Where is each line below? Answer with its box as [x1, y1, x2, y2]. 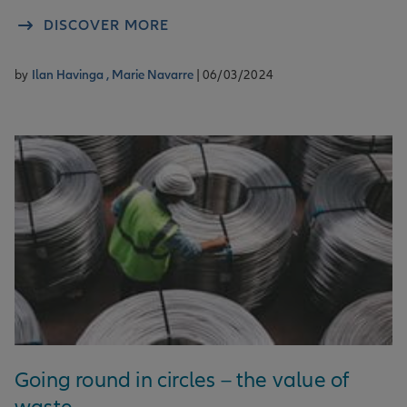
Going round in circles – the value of [15, 366, 351, 393]
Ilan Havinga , [31, 66, 112, 83]
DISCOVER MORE [44, 15, 169, 35]
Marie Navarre [111, 66, 196, 83]
